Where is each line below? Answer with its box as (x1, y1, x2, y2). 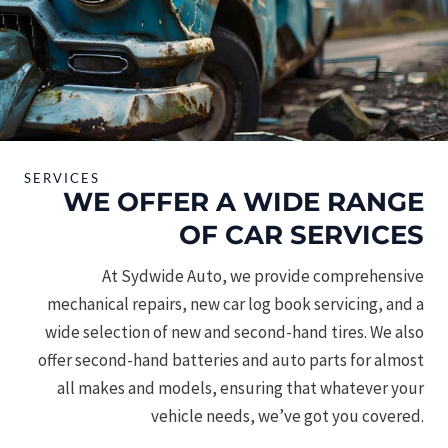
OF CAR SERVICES (179, 218, 424, 251)
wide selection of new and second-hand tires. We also (45, 320, 424, 343)
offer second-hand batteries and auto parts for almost (38, 348, 424, 371)
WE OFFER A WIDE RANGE (63, 185, 424, 218)
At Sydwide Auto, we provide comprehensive (102, 264, 424, 287)
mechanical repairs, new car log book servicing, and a (47, 292, 424, 315)
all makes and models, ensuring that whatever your (57, 376, 424, 399)
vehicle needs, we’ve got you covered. (151, 404, 424, 427)
